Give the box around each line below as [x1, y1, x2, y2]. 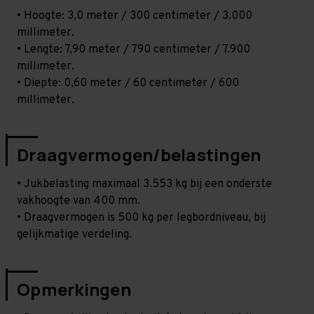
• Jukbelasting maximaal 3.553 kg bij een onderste [17, 177, 272, 191]
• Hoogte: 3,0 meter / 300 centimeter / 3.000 [17, 8, 252, 23]
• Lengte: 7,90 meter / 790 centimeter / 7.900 [17, 42, 250, 57]
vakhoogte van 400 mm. [17, 193, 140, 208]
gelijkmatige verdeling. [17, 227, 132, 242]
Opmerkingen [17, 277, 131, 301]
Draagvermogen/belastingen [17, 142, 261, 166]
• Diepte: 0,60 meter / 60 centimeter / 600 [17, 76, 239, 90]
